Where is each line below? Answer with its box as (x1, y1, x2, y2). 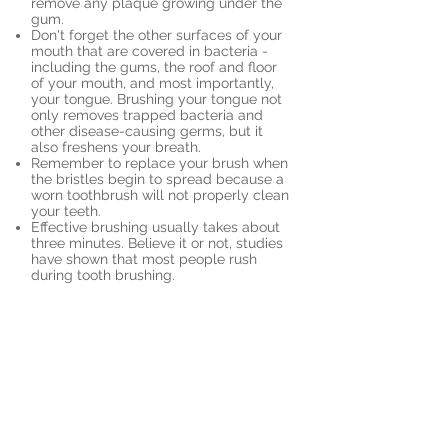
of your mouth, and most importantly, (31, 75, 274, 91)
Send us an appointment (43, 404, 277, 429)
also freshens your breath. (31, 139, 201, 155)
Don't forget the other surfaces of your (31, 27, 282, 43)
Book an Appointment (89, 338, 231, 354)
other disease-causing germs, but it (31, 123, 263, 139)
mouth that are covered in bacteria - (31, 43, 268, 59)
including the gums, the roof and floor (31, 59, 277, 75)
